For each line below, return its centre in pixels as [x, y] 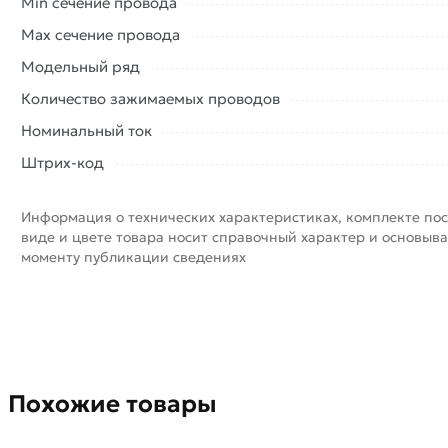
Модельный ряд [81, 66]
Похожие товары [112, 404]
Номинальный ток [87, 130]
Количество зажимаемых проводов [151, 98]
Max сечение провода [101, 34]
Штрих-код [63, 162]
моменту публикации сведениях [134, 256]
